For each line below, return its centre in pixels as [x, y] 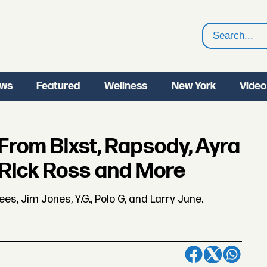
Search [221, 43]
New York [193, 86]
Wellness [125, 86]
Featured [58, 86]
